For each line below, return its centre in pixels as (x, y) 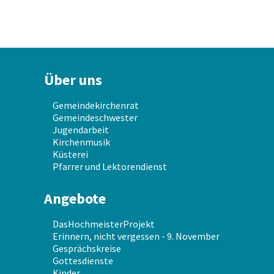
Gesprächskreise (87, 249)
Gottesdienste (83, 261)
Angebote (75, 199)
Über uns (73, 80)
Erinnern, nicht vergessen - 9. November (136, 236)
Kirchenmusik (81, 142)
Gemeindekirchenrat (96, 106)
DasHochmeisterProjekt (104, 224)
